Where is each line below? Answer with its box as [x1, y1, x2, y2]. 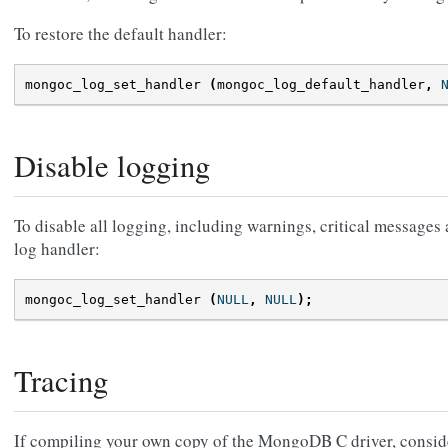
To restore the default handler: [14, 21, 227, 45]
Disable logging [14, 144, 210, 186]
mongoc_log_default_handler [217, 76, 425, 92]
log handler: [14, 236, 100, 260]
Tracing [14, 359, 108, 401]
